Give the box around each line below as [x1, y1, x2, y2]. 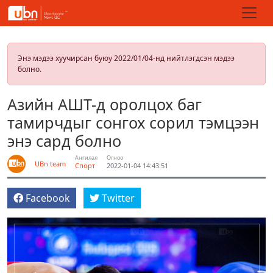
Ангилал [75, 154, 97, 161]
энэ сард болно [7, 130, 121, 151]
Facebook [26, 191, 70, 205]
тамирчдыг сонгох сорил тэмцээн [7, 112, 259, 133]
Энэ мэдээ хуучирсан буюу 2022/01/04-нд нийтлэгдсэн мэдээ [18, 53, 235, 63]
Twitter [102, 191, 135, 205]
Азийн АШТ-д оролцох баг [7, 94, 202, 115]
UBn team [35, 159, 66, 168]
